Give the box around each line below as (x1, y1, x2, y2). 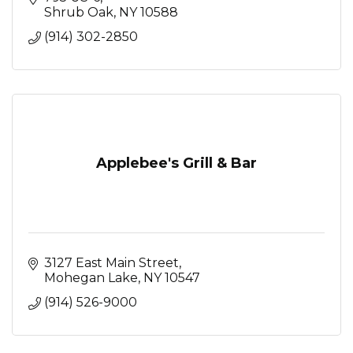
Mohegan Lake (44, 269, 138, 285)
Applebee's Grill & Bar (96, 154, 257, 172)
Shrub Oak (44, 4, 113, 20)
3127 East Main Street (44, 255, 179, 270)
